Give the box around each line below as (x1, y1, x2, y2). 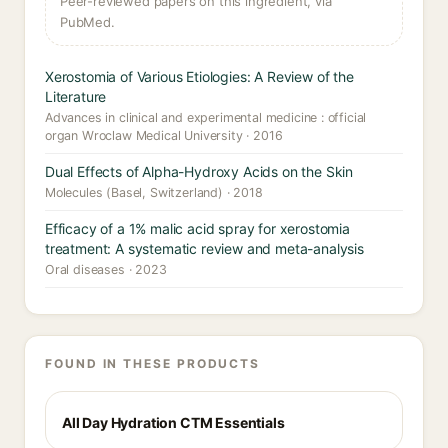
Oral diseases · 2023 (45, 262, 167, 277)
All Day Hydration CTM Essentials (62, 414, 285, 431)
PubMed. (60, 14, 115, 30)
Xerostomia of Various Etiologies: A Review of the (45, 68, 354, 85)
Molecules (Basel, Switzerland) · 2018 (45, 185, 263, 200)
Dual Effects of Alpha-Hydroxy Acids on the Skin (45, 163, 354, 180)
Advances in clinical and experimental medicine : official (45, 110, 367, 125)
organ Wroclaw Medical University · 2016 (45, 128, 283, 143)
